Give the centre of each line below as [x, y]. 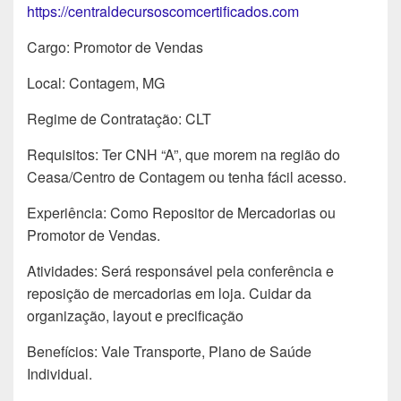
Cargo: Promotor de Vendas [115, 47]
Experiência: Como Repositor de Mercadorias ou [181, 212]
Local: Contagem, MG [96, 82]
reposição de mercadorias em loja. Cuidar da [169, 293]
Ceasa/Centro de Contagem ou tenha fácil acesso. [187, 176]
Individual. [60, 373]
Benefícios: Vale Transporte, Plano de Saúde [169, 351]
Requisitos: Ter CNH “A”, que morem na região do [183, 154]
